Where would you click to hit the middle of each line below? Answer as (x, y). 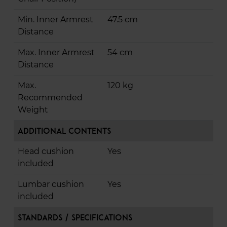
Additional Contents (64, 131)
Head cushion (46, 152)
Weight (33, 110)
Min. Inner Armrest (55, 20)
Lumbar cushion (51, 184)
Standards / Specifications (75, 218)
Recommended (50, 98)
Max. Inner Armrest (56, 53)
